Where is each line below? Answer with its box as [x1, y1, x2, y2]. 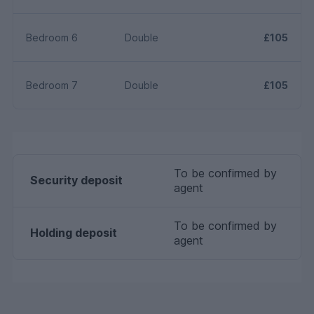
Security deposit [30, 172, 123, 187]
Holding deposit [30, 225, 117, 240]
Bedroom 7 [26, 78, 78, 91]
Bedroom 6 [26, 31, 78, 43]
